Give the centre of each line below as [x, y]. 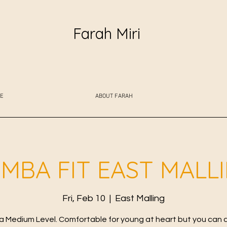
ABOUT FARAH [114, 96]
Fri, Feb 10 [84, 199]
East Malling [140, 199]
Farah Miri [107, 33]
